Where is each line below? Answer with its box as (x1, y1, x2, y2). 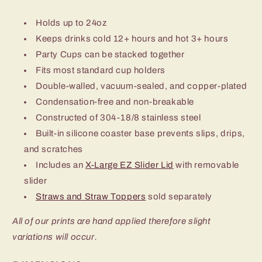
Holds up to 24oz (36, 18, 107, 27)
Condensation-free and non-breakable (36, 96, 194, 106)
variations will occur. (12, 232, 98, 242)
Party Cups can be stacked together (36, 49, 185, 59)
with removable (173, 160, 239, 170)
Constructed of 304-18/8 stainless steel (36, 112, 201, 122)
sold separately (146, 191, 213, 201)
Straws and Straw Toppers (36, 191, 146, 201)
